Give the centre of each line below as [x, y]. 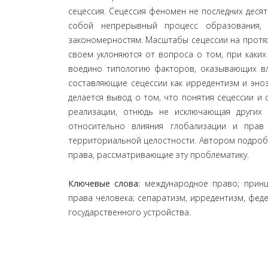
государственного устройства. [130, 212]
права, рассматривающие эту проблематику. [159, 155]
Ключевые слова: [106, 183]
